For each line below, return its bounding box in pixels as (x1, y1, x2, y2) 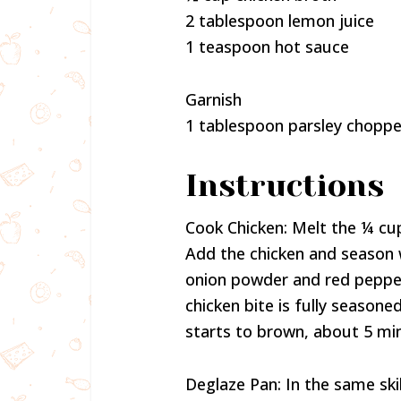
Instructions (185, 167, 384, 203)
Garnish (185, 89, 242, 110)
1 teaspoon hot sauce (185, 36, 349, 57)
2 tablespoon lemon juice (185, 10, 374, 31)
